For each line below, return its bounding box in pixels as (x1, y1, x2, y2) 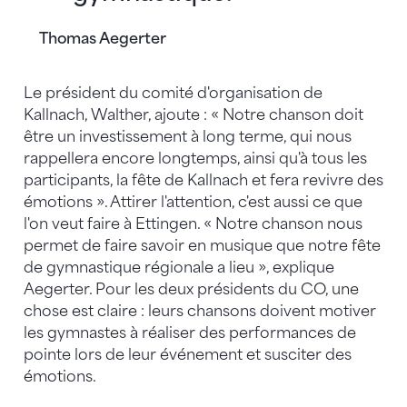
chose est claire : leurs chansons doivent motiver (24, 302, 376, 320)
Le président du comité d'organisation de (24, 84, 323, 102)
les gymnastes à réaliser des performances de (24, 323, 356, 342)
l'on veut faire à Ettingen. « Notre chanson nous (24, 214, 362, 233)
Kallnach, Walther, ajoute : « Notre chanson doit (24, 105, 363, 124)
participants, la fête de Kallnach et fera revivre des (24, 171, 383, 189)
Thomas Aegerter (38, 30, 166, 48)
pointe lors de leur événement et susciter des (24, 345, 352, 363)
